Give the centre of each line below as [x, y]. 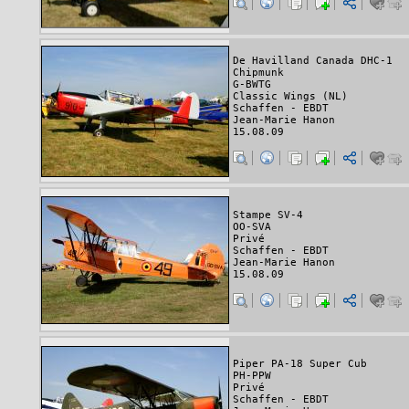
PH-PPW [252, 376]
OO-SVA [252, 227]
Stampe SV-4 [268, 215]
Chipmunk [258, 72]
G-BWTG [252, 84]
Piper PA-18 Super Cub [300, 364]
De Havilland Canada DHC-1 [313, 60]
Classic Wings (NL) [290, 96]
